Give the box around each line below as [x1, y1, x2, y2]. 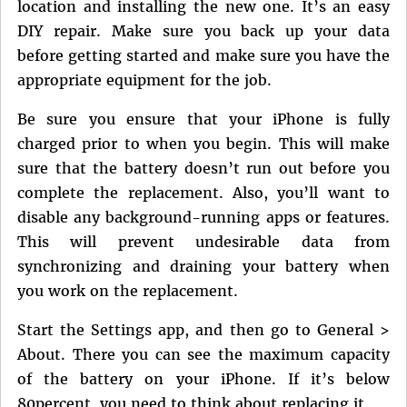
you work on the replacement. [17, 282, 238, 301]
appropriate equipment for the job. [17, 71, 272, 90]
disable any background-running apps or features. [17, 208, 390, 227]
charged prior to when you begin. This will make [17, 134, 390, 154]
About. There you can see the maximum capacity [17, 345, 390, 364]
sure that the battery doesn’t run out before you [17, 159, 390, 178]
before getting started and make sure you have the [17, 46, 390, 65]
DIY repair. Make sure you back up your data [17, 22, 390, 41]
